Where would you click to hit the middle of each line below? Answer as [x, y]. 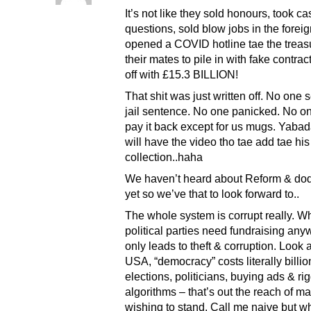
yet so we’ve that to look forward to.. [212, 193]
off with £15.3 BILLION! [182, 74]
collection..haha [164, 157]
